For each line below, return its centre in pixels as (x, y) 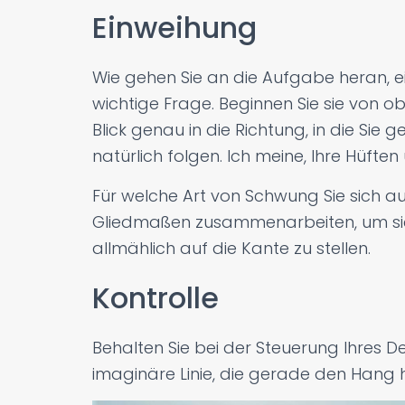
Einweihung (174, 28)
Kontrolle (155, 298)
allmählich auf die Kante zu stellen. (231, 248)
